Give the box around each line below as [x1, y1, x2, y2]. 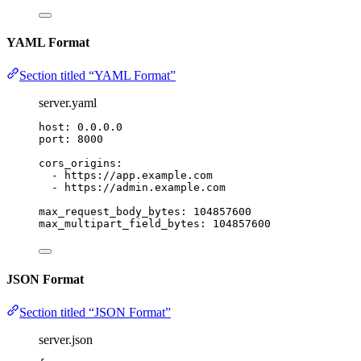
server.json [39, 332, 93, 346]
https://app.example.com [64, 169, 213, 182]
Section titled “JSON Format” [19, 305, 171, 319]
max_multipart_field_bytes [39, 218, 200, 230]
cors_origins [39, 157, 116, 170]
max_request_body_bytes [39, 205, 180, 218]
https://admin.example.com [64, 181, 226, 194]
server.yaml [39, 96, 97, 110]
